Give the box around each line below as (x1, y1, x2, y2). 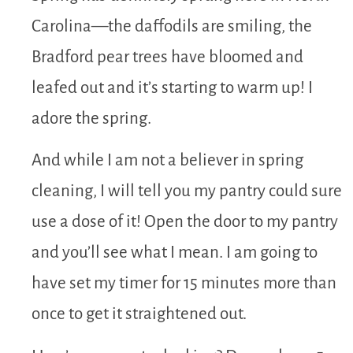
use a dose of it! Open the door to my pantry (32, 213, 338, 232)
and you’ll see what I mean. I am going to (32, 243, 318, 262)
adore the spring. (32, 109, 151, 128)
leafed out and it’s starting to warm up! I (32, 78, 313, 97)
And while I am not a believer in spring (32, 151, 303, 170)
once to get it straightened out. (32, 305, 247, 324)
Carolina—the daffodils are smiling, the (32, 17, 312, 35)
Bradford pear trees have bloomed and (32, 47, 303, 66)
